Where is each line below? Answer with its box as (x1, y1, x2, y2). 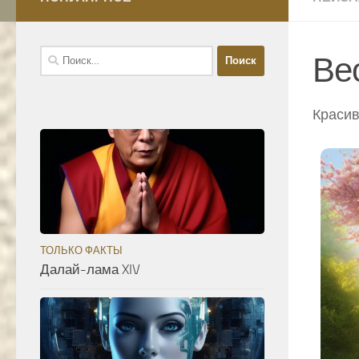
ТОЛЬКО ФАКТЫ (40, 244, 123, 257)
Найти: (39, 46, 75, 62)
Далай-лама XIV (40, 261, 140, 278)
